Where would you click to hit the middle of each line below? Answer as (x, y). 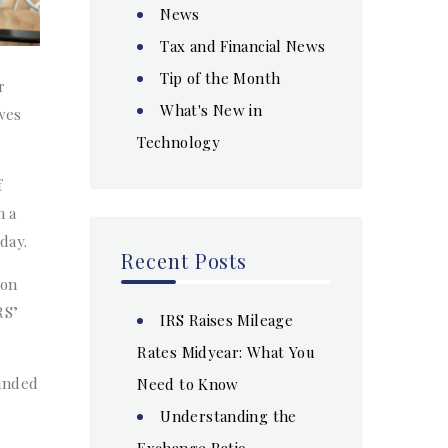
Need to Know (188, 383)
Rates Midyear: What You (226, 351)
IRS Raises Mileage (226, 319)
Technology (178, 141)
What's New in (211, 109)
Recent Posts (184, 260)
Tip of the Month (220, 77)
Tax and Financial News (243, 45)
